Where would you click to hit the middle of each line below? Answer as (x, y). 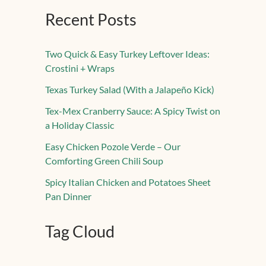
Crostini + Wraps (80, 68)
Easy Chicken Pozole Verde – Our (113, 147)
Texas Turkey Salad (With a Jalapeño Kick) (130, 90)
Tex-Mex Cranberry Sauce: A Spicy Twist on (133, 111)
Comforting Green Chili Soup (104, 161)
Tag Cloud (80, 232)
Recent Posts (91, 20)
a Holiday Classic (80, 125)
